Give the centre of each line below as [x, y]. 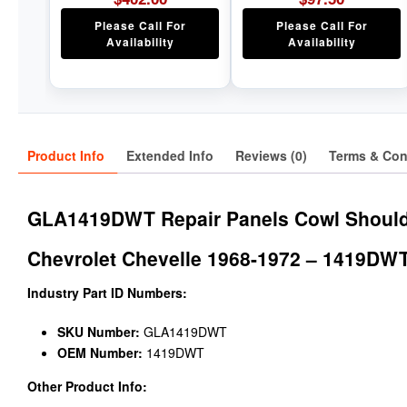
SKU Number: [100, 332]
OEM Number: [101, 353]
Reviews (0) [271, 155]
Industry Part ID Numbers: [107, 293]
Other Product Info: [87, 387]
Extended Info [170, 155]
